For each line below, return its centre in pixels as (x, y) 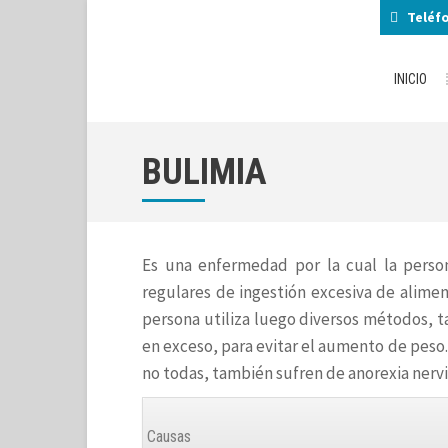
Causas (167, 436)
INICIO (410, 79)
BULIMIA (204, 172)
